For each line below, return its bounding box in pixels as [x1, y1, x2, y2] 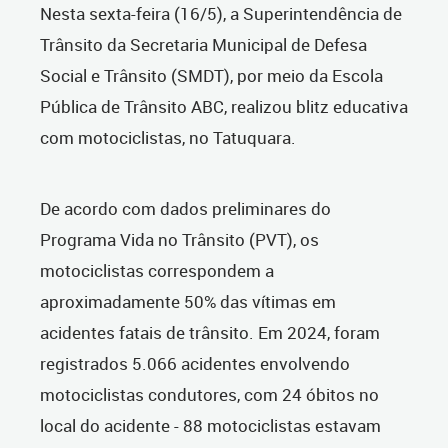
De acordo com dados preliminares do [40, 196, 331, 220]
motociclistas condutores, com [40, 382, 282, 406]
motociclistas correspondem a [40, 258, 274, 282]
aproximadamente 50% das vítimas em [40, 289, 336, 313]
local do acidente [40, 413, 170, 437]
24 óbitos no [282, 382, 379, 406]
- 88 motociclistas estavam [170, 413, 381, 437]
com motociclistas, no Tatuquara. [40, 125, 300, 149]
